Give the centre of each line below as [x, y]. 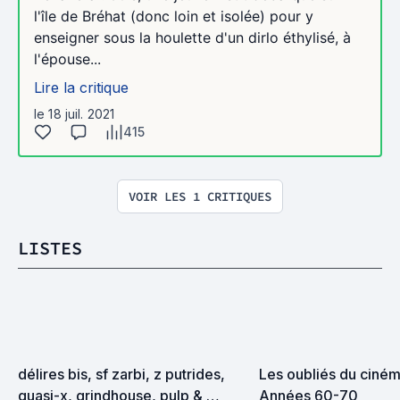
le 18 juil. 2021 [75, 114]
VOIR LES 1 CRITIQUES [200, 196]
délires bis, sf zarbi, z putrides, [121, 374]
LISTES [50, 248]
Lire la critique [81, 87]
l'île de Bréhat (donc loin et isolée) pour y [174, 16]
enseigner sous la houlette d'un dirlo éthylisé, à [192, 37]
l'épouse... [67, 59]
